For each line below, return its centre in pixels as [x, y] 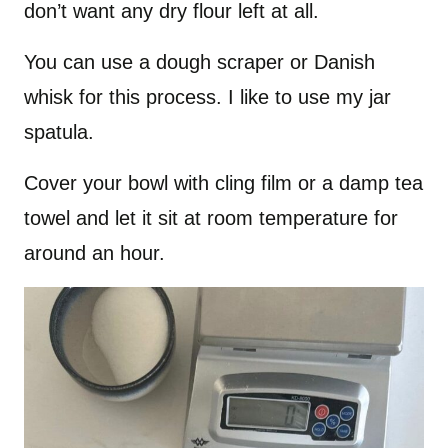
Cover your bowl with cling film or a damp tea [223, 183]
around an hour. [94, 253]
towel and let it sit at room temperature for [211, 218]
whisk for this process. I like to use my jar [207, 97]
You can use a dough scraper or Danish [199, 62]
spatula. [59, 132]
